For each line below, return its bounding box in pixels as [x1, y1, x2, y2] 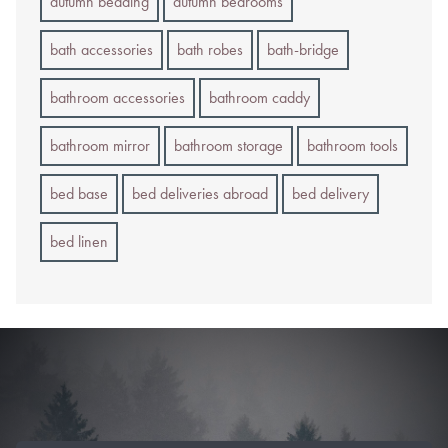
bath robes [177, 38, 243, 60]
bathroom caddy [209, 86, 310, 108]
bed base [50, 182, 108, 204]
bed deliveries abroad [132, 182, 268, 204]
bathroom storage [174, 134, 283, 156]
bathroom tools [307, 134, 398, 156]
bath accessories [50, 38, 153, 60]
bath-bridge [267, 38, 339, 60]
